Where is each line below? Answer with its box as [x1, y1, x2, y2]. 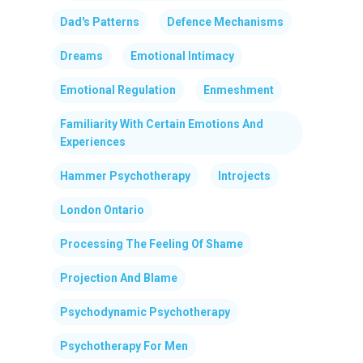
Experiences [60, 135, 126, 148]
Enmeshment [203, 83, 274, 96]
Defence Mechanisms [167, 15, 284, 28]
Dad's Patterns [60, 15, 139, 28]
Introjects [218, 169, 271, 182]
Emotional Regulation [60, 83, 176, 96]
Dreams [60, 49, 103, 62]
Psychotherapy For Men [60, 339, 188, 352]
